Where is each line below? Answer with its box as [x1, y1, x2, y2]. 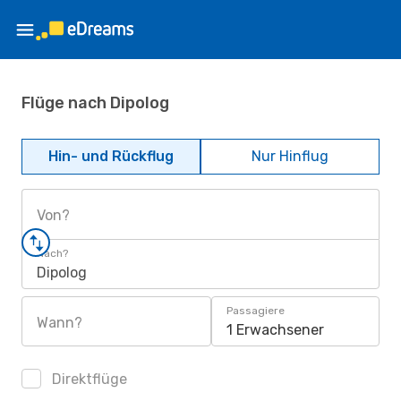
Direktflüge [48, 371, 127, 388]
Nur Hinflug [252, 148, 328, 165]
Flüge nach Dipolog [21, 92, 169, 113]
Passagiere [226, 304, 285, 317]
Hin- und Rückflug [48, 148, 174, 165]
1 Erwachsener [226, 321, 324, 338]
